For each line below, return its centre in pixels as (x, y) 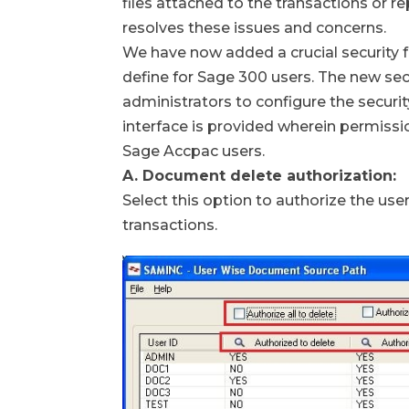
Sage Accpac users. (194, 151)
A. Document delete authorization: (260, 176)
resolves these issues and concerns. (255, 28)
